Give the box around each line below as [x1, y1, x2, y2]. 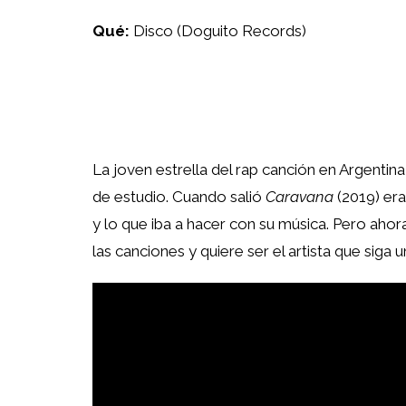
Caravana [266, 188, 333, 206]
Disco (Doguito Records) [130, 22, 306, 40]
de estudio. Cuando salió [92, 188, 266, 206]
